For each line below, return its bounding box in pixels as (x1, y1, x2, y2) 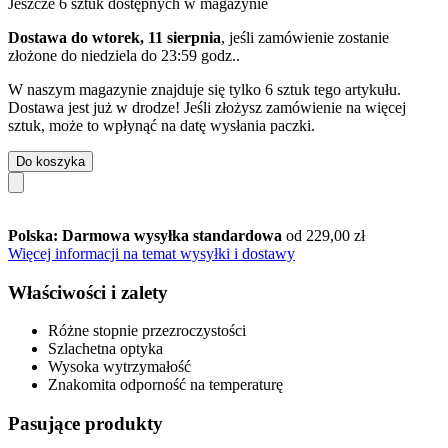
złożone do (8, 46, 81, 64)
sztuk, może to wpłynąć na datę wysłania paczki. (8, 116, 315, 134)
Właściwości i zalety (8, 281, 168, 303)
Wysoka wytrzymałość (48, 358, 191, 376)
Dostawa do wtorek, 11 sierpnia (8, 28, 221, 46)
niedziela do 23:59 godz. (81, 46, 236, 64)
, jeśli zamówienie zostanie (221, 28, 389, 46)
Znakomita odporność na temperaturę (48, 376, 283, 394)
